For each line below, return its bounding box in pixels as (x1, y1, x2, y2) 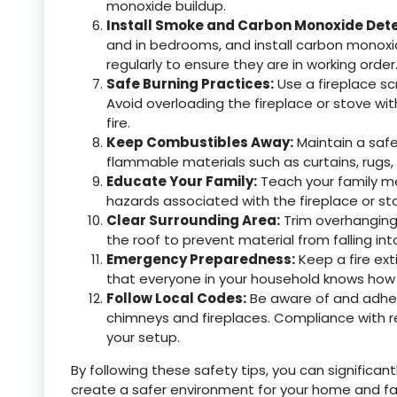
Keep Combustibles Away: (106, 133, 293, 152)
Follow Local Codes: (106, 289, 246, 307)
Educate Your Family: (106, 172, 257, 191)
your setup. (106, 328, 180, 346)
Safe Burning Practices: (106, 74, 274, 93)
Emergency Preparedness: (106, 250, 295, 269)
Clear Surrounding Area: (106, 211, 280, 230)
